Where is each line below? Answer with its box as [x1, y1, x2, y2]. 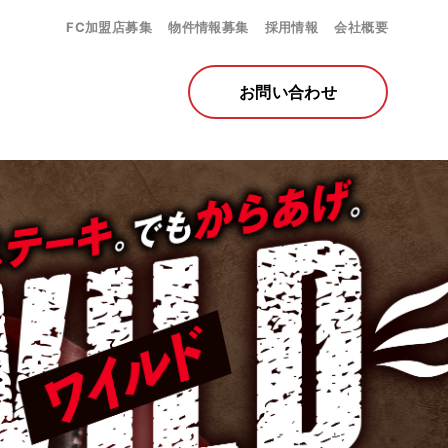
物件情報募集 [168, 19, 249, 35]
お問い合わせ [238, 82, 338, 102]
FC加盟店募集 [66, 19, 153, 35]
